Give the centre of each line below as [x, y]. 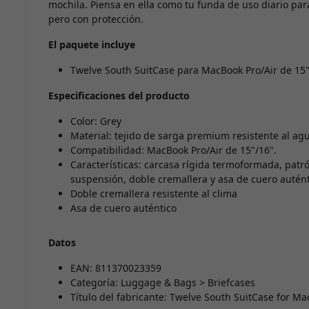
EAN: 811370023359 [116, 268]
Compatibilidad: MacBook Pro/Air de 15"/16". [173, 150]
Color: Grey [96, 121]
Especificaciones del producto [119, 96]
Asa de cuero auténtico [123, 208]
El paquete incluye [91, 45]
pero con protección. [96, 19]
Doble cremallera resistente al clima [153, 194]
